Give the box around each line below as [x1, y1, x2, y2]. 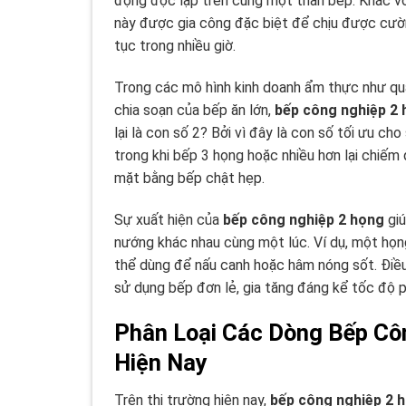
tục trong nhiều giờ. [114, 37, 236, 55]
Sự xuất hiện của [114, 210, 223, 228]
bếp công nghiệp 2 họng [223, 210, 384, 228]
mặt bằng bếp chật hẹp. [114, 169, 265, 187]
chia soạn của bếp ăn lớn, [114, 101, 275, 119]
